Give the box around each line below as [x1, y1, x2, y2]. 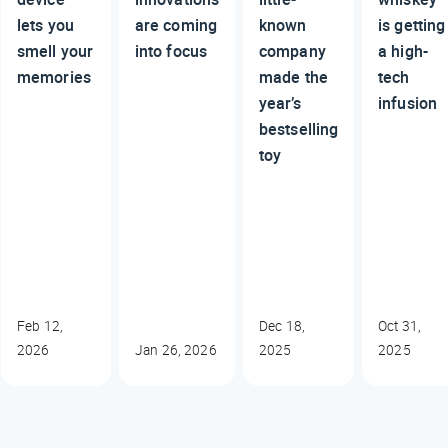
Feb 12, [17, 316, 64, 335]
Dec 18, [259, 316, 306, 335]
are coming [134, 13, 217, 36]
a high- [378, 39, 428, 62]
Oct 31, [378, 316, 422, 335]
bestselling [259, 117, 339, 140]
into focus [134, 39, 207, 62]
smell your [17, 39, 94, 62]
